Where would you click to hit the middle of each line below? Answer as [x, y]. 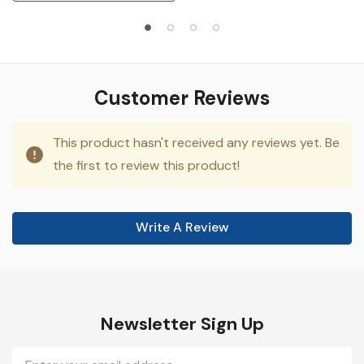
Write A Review [182, 227]
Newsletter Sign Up [182, 324]
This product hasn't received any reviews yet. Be [196, 143]
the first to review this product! [146, 165]
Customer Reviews [182, 98]
